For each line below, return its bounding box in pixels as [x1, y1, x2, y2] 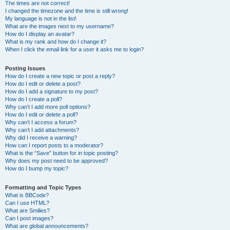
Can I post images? [5, 215, 53, 221]
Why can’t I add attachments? [5, 127, 79, 133]
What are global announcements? [5, 223, 88, 229]
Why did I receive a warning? [5, 135, 77, 141]
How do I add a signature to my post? [5, 88, 98, 94]
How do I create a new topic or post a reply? [5, 73, 115, 79]
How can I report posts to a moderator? [5, 142, 103, 148]
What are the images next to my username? [5, 23, 114, 29]
